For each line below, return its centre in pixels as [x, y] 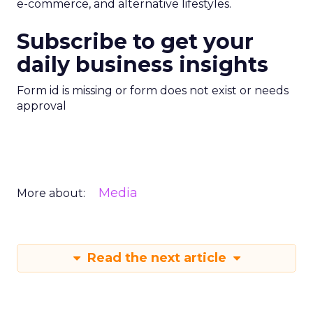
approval [42, 106]
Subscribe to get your [135, 42]
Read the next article [156, 258]
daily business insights [143, 65]
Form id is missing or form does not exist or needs [153, 90]
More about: [51, 193]
